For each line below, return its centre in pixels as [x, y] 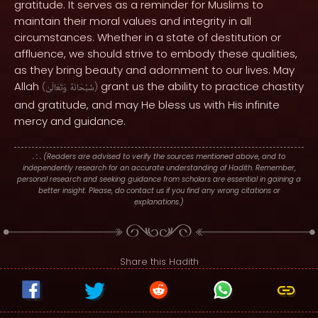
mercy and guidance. [70, 121]
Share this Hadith [159, 262]
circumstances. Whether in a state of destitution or [148, 37]
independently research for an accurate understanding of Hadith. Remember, [159, 168]
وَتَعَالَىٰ [56, 88]
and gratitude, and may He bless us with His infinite [147, 105]
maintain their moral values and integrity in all [133, 21]
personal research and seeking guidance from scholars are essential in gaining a [159, 179]
